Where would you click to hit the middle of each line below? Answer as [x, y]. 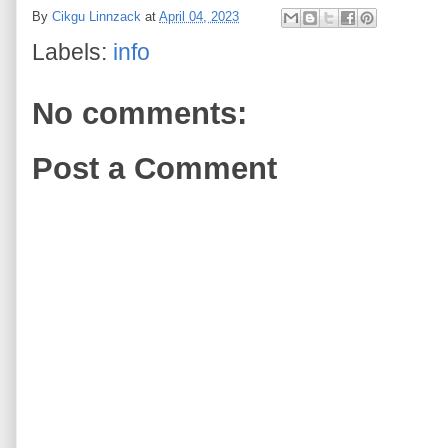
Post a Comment [154, 169]
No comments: [139, 113]
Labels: [72, 51]
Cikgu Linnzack [96, 16]
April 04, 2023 [199, 16]
